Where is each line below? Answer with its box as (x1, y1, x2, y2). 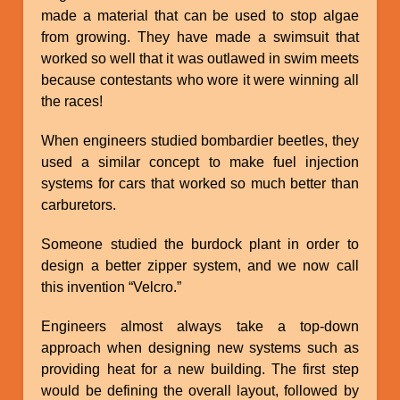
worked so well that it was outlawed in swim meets (41, 50, 359, 66)
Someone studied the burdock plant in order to (41, 236, 359, 252)
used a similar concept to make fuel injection (41, 154, 359, 170)
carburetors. (41, 196, 117, 212)
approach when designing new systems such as (41, 339, 359, 355)
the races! (41, 93, 104, 109)
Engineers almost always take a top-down (41, 318, 359, 334)
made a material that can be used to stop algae (41, 7, 359, 23)
